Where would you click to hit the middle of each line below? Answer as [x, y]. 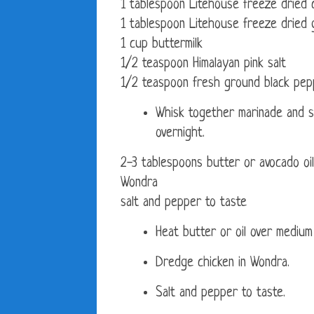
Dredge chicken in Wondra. [223, 264]
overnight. [180, 134]
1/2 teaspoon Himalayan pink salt [203, 64]
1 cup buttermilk [162, 45]
